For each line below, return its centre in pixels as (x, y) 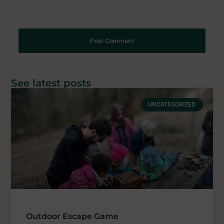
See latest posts (51, 83)
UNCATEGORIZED (172, 105)
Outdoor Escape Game (72, 216)
